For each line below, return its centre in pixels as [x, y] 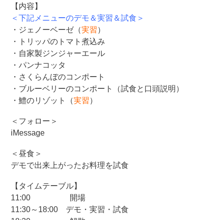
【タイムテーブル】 [46, 186]
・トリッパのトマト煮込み [58, 41]
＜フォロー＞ [35, 121]
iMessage [28, 133]
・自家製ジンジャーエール [58, 53]
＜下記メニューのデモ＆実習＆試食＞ [78, 18]
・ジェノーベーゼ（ [46, 30]
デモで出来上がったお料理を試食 [70, 165]
